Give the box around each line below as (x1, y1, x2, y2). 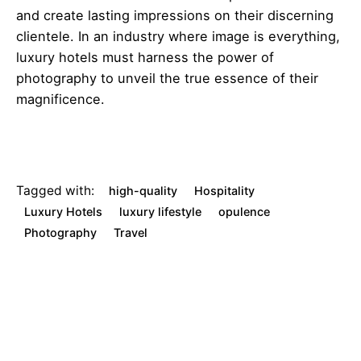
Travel (114, 226, 148, 240)
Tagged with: (16, 183, 94, 199)
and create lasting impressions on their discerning (16, 6, 334, 23)
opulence (218, 205, 270, 219)
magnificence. (16, 90, 105, 107)
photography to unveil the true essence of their (16, 69, 318, 86)
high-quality (109, 184, 178, 198)
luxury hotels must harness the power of (16, 48, 274, 65)
